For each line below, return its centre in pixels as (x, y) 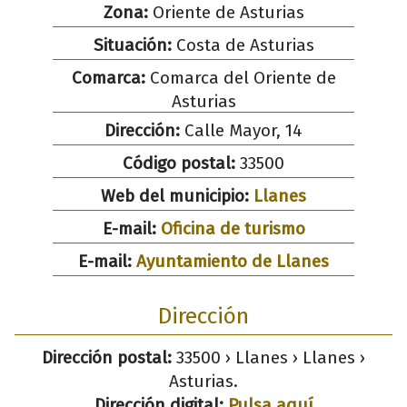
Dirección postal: (107, 357)
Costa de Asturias (243, 45)
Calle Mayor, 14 (241, 130)
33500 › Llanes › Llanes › (268, 357)
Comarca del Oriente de (240, 77)
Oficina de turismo (233, 228)
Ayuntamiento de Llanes (233, 261)
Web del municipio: (177, 195)
